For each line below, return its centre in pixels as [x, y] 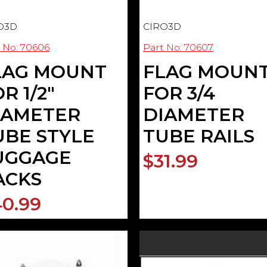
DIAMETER [194, 114]
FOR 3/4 [179, 93]
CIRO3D [162, 26]
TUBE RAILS [199, 136]
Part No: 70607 [178, 47]
